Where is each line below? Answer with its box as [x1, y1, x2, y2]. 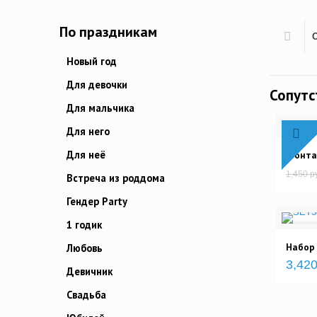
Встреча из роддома [67, 171, 165, 185]
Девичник [67, 265, 113, 279]
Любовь [67, 241, 103, 255]
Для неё [67, 148, 105, 162]
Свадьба [67, 288, 106, 302]
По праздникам [59, 23, 157, 42]
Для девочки [67, 78, 127, 92]
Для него [67, 125, 110, 139]
